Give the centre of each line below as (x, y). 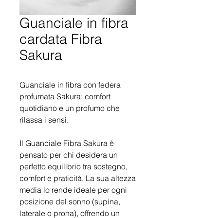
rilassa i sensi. (44, 120)
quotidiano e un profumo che (70, 108)
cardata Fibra (61, 39)
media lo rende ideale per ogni (73, 190)
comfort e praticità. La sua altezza (78, 178)
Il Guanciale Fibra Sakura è (67, 143)
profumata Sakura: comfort (65, 96)
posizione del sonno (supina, (70, 201)
